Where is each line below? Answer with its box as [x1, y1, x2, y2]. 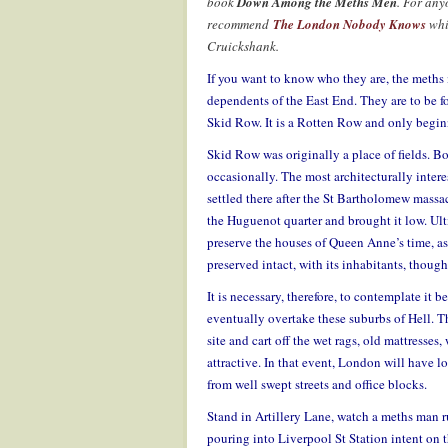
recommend [207, 15, 273, 33]
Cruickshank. [207, 37, 279, 55]
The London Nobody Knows [273, 15, 426, 33]
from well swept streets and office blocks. [207, 375, 427, 393]
